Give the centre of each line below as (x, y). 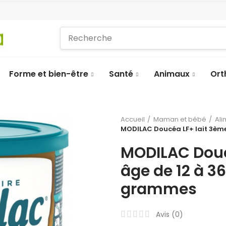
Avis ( (165, 214)
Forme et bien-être (49, 74)
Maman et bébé (180, 119)
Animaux (172, 74)
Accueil (133, 119)
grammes (159, 189)
